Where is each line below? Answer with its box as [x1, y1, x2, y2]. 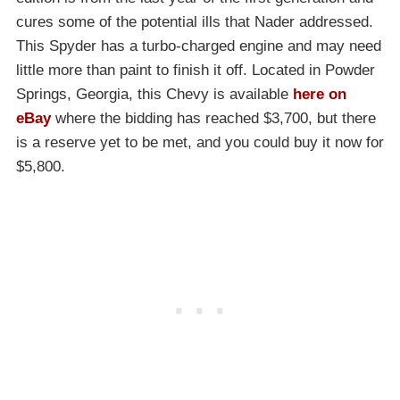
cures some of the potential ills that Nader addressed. [16, 13, 373, 31]
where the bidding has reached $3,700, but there [51, 110, 376, 128]
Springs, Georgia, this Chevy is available [16, 86, 293, 104]
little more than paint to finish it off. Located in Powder [16, 62, 375, 79]
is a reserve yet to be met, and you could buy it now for [16, 134, 384, 152]
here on [293, 86, 346, 104]
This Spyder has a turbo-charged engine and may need [16, 37, 381, 55]
